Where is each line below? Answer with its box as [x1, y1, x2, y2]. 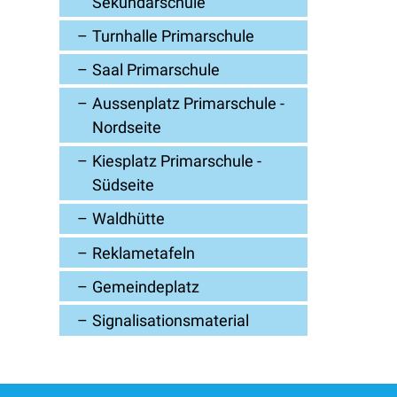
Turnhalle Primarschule [92, 26, 255, 45]
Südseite [92, 175, 155, 195]
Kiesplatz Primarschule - [92, 152, 262, 171]
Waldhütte [92, 209, 166, 229]
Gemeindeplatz [92, 276, 200, 296]
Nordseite [92, 118, 162, 137]
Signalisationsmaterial [92, 311, 250, 330]
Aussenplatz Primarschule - [92, 94, 285, 113]
